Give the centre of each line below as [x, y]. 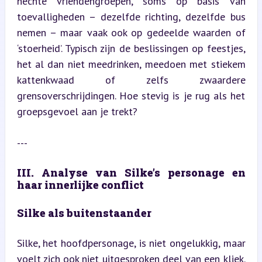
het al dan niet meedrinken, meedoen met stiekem [131, 64]
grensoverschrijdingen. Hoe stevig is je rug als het [131, 96]
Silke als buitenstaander [84, 213]
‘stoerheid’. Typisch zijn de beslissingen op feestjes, [131, 48]
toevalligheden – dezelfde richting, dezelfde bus [131, 17]
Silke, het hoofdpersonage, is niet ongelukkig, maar [131, 243]
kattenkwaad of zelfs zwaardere [131, 80]
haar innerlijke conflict [80, 185]
